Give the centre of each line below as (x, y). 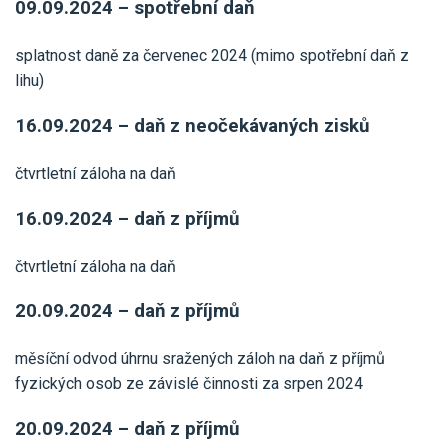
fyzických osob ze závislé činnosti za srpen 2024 (189, 384)
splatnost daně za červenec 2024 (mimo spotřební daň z (212, 56)
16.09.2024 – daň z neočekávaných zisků (192, 125)
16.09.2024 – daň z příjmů (127, 218)
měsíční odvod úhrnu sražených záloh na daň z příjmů (200, 359)
